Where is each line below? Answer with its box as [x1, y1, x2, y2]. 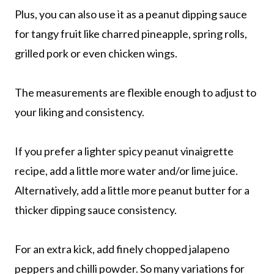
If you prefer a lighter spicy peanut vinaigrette [15, 144, 234, 158]
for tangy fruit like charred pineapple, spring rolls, [15, 26, 247, 40]
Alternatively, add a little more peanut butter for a [15, 183, 250, 197]
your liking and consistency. [15, 105, 146, 119]
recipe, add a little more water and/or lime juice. [15, 163, 238, 177]
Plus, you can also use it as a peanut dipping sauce [15, 7, 247, 21]
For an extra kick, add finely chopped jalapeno [15, 242, 229, 256]
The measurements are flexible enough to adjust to [15, 85, 256, 99]
